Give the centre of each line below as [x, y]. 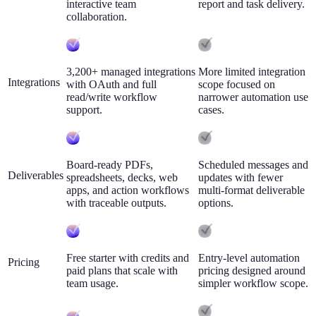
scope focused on [237, 85]
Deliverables [36, 176]
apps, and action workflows [128, 190]
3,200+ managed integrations [131, 72]
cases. [211, 110]
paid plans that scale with [122, 271]
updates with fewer [241, 178]
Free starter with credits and [128, 258]
